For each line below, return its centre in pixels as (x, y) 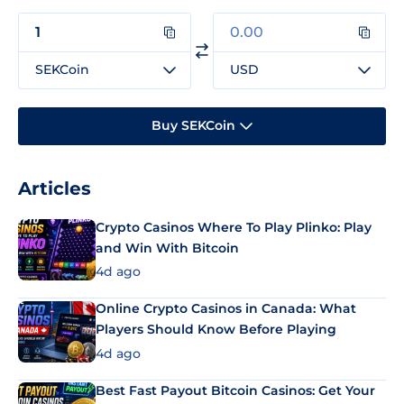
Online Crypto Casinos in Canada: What (226, 309)
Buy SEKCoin (193, 126)
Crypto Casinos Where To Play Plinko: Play (234, 227)
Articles (55, 188)
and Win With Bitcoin (167, 248)
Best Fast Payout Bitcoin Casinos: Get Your (235, 390)
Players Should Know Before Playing (216, 330)
